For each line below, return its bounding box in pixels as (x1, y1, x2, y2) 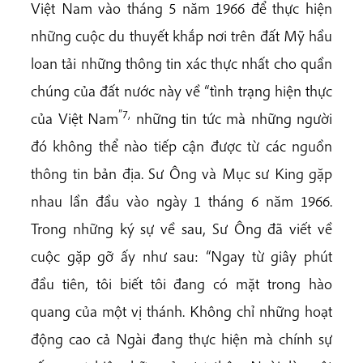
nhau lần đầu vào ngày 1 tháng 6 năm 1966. (31, 190, 332, 211)
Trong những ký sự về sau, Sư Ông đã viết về (31, 218, 332, 238)
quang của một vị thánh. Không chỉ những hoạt (31, 301, 332, 321)
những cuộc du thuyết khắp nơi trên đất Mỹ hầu (31, 25, 332, 45)
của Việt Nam (31, 108, 118, 128)
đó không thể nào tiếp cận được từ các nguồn (31, 135, 332, 156)
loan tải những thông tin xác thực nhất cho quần (31, 53, 332, 73)
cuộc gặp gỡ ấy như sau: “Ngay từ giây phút (31, 246, 332, 266)
